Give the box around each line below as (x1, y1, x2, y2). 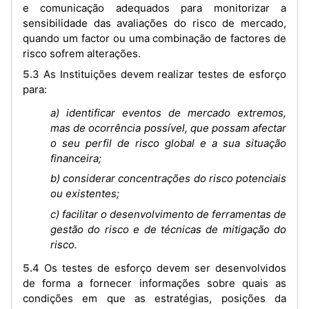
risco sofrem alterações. (23, 47, 141, 61)
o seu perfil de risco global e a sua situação (50, 136, 286, 150)
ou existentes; (50, 187, 119, 201)
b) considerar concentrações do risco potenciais (50, 172, 286, 186)
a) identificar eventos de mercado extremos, (50, 106, 286, 119)
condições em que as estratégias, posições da (23, 291, 286, 305)
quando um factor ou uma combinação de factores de (23, 32, 286, 46)
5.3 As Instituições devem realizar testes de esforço (23, 67, 32, 81)
